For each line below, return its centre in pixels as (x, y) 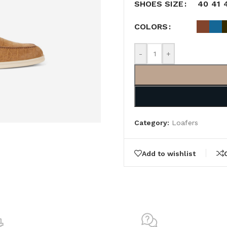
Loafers (185, 123)
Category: (152, 123)
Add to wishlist (169, 153)
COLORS (151, 27)
